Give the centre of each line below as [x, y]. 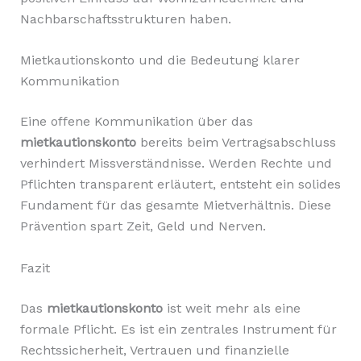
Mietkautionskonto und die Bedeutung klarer [160, 60]
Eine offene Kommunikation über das [136, 122]
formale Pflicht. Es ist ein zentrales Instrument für [178, 329]
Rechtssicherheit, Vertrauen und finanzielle [154, 350]
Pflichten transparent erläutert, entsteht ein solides [180, 185]
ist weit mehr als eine [231, 308]
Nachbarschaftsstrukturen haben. [125, 19]
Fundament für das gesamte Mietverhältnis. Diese [175, 205]
